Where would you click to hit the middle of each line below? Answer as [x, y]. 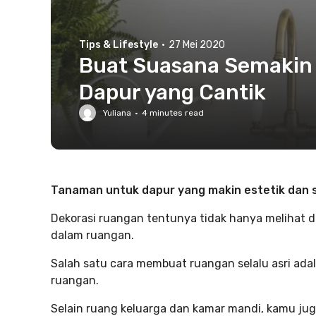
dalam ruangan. [92, 235]
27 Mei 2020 [197, 45]
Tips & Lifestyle [119, 45]
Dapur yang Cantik [172, 92]
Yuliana [117, 113]
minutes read [176, 113]
